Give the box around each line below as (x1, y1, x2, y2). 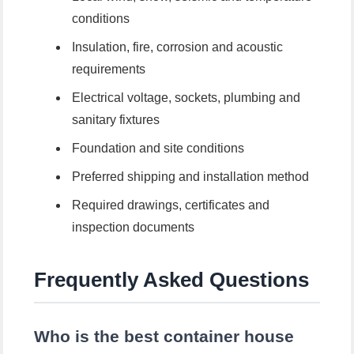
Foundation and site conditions (71, 141, 244, 156)
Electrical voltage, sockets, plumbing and (71, 91, 300, 105)
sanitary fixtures (71, 113, 160, 127)
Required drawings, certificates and (71, 198, 269, 213)
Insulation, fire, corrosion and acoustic (71, 40, 283, 55)
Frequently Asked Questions (34, 268, 310, 292)
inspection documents (71, 220, 194, 235)
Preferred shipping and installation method (71, 170, 309, 184)
